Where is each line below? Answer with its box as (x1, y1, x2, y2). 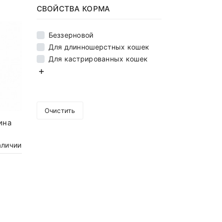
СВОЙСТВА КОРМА (36, 4, 111, 14)
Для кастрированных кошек (48, 55, 148, 63)
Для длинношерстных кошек (48, 43, 150, 52)
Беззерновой (48, 31, 94, 40)
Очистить (44, 107, 75, 115)
